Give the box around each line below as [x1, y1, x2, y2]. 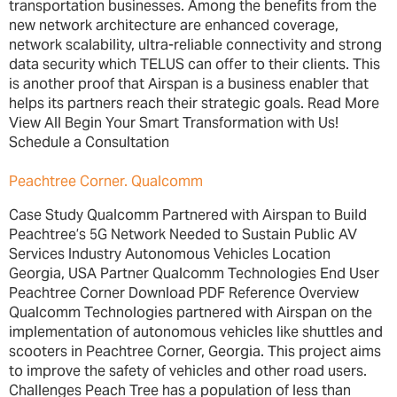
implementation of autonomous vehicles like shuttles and [9, 323, 383, 342]
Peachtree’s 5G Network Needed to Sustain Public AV [9, 225, 357, 245]
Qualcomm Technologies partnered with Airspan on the [9, 303, 372, 323]
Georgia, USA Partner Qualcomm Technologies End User [9, 264, 379, 284]
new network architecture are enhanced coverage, [9, 15, 339, 35]
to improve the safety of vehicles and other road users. [9, 362, 367, 381]
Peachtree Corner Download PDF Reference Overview [9, 284, 359, 303]
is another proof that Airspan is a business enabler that [9, 74, 369, 93]
